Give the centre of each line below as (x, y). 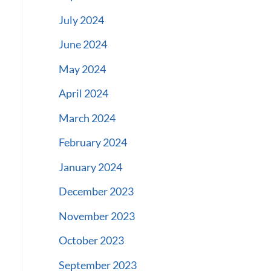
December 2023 (96, 191)
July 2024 (81, 20)
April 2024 (83, 93)
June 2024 (83, 44)
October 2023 (91, 240)
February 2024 (93, 142)
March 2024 (87, 118)
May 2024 (82, 69)
